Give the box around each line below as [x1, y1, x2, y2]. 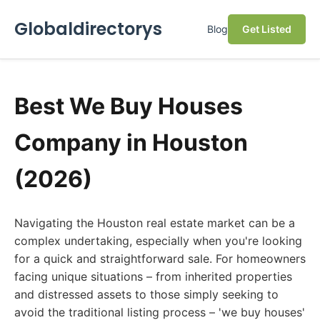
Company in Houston [14, 129, 248, 156]
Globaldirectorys [14, 17, 162, 41]
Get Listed [242, 23, 291, 35]
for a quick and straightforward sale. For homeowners [14, 251, 306, 266]
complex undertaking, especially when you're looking [14, 234, 302, 248]
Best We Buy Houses [14, 92, 243, 120]
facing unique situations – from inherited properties [14, 269, 292, 284]
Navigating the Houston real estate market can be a [14, 216, 295, 230]
